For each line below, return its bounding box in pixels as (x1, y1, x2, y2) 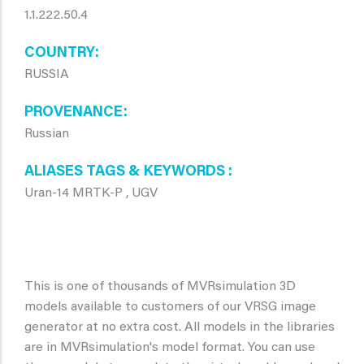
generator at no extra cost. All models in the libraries (24, 321, 335, 334)
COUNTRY (24, 46, 95, 61)
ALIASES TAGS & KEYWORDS (24, 165, 228, 180)
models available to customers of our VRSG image (24, 301, 316, 314)
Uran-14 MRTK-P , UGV (24, 187, 158, 200)
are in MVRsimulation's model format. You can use (24, 341, 315, 354)
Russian (24, 128, 69, 141)
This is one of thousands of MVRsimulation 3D (24, 280, 296, 293)
